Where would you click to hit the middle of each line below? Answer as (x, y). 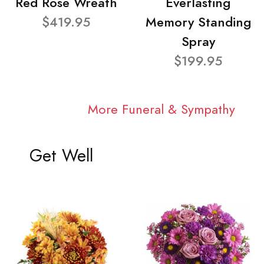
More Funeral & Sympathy (161, 110)
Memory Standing (198, 22)
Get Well (61, 156)
